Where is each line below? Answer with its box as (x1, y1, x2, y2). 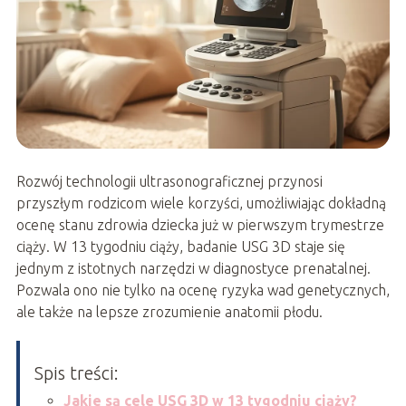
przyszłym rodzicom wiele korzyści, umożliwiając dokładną (15, 195, 386, 212)
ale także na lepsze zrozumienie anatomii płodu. (15, 304, 323, 321)
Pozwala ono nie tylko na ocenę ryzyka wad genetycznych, (15, 282, 390, 299)
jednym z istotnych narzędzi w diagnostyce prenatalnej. (15, 260, 371, 277)
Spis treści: (34, 362, 119, 384)
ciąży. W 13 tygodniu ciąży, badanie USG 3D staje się (15, 238, 345, 256)
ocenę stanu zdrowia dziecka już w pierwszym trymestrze (15, 217, 384, 234)
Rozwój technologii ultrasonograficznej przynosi (15, 173, 323, 190)
